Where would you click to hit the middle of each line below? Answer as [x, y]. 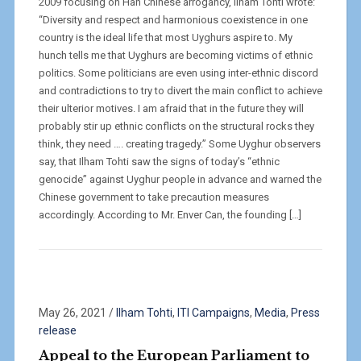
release [57, 330]
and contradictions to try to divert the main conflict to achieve [180, 90]
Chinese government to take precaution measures [154, 197]
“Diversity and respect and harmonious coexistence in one [173, 19]
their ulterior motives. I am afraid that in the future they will [171, 108]
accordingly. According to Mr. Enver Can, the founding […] [170, 214]
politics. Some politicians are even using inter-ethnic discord [178, 73]
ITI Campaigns [213, 312]
